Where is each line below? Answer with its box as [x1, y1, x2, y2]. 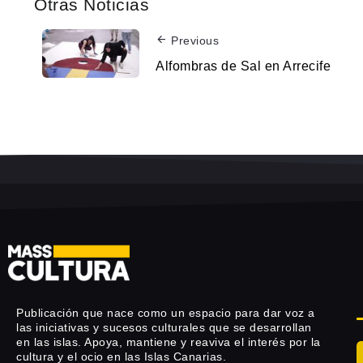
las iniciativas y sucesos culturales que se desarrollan [16, 321, 312, 335]
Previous [171, 34, 219, 48]
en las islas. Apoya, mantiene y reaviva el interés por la [16, 335, 321, 349]
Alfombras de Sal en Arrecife [156, 58, 331, 73]
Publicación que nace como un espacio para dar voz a [16, 306, 315, 320]
